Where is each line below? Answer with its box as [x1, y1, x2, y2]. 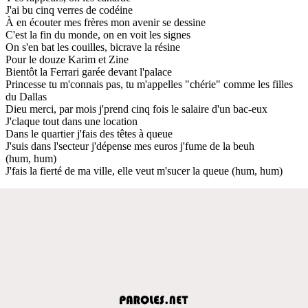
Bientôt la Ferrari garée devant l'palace [5, 65, 172, 78]
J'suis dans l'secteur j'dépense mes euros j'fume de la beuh [5, 140, 254, 152]
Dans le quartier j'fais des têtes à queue [5, 127, 173, 140]
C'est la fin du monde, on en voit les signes [5, 28, 190, 41]
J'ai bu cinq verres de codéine [5, 3, 133, 16]
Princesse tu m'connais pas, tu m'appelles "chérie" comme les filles [5, 78, 293, 90]
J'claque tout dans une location [5, 115, 137, 127]
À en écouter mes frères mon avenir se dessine [5, 16, 206, 28]
